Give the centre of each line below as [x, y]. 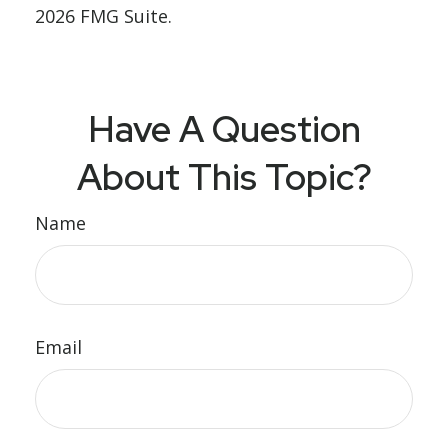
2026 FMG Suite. [103, 16]
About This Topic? [224, 177]
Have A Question [224, 129]
